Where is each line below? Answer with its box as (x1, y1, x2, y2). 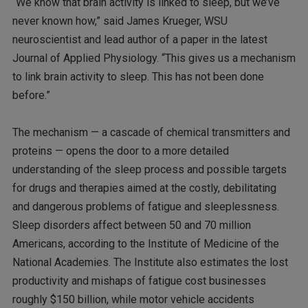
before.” (12, 89, 50, 102)
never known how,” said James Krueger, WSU (12, 14, 228, 28)
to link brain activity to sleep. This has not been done (12, 70, 264, 84)
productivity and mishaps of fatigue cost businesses (12, 274, 266, 288)
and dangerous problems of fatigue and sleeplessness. (12, 200, 279, 214)
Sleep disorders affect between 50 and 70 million (12, 219, 251, 232)
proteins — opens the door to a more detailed (12, 144, 229, 158)
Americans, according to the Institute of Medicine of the (12, 237, 279, 251)
